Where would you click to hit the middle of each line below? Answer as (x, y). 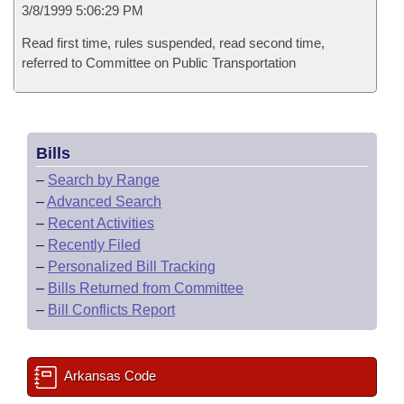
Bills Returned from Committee (146, 288)
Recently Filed (94, 245)
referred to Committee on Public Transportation (159, 63)
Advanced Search (104, 202)
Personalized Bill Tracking (132, 266)
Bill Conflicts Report (111, 310)
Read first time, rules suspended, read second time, (173, 43)
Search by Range (104, 180)
